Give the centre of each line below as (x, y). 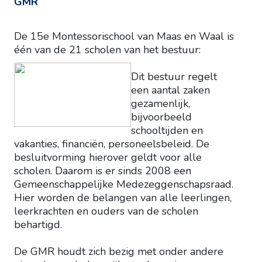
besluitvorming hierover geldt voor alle (108, 158)
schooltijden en (167, 131)
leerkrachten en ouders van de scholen (106, 211)
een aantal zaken (170, 90)
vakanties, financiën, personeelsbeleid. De (112, 144)
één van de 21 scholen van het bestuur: (109, 50)
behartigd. (38, 225)
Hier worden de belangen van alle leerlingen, (123, 198)
